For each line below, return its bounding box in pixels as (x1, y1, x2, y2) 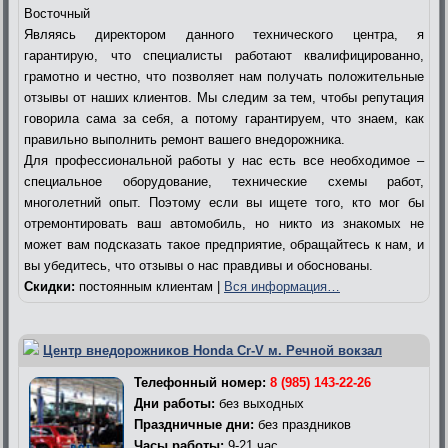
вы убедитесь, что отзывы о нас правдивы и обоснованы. (24, 257, 373, 273)
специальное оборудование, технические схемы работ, (24, 173, 424, 189)
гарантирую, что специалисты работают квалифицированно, (24, 47, 424, 63)
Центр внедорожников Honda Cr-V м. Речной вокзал (43, 342, 382, 358)
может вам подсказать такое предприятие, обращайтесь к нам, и (24, 236, 424, 252)
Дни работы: (134, 395, 215, 411)
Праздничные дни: (134, 416, 254, 432)
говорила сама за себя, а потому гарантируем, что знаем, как (24, 110, 424, 126)
